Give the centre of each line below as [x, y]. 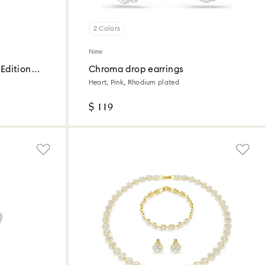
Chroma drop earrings [136, 69]
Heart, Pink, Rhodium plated [134, 82]
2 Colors [107, 28]
